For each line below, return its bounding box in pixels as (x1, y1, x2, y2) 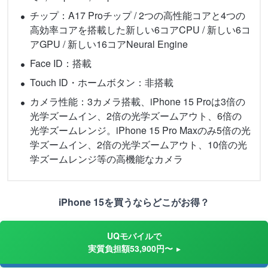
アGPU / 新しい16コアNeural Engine (30, 37, 188, 51)
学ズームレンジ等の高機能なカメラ (30, 152, 183, 166)
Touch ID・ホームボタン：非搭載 (30, 75, 173, 89)
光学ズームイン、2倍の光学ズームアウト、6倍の (30, 109, 242, 123)
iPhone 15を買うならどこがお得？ (59, 195, 209, 209)
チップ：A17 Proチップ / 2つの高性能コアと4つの (30, 8, 245, 22)
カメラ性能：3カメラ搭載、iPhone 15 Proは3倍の (30, 95, 245, 108)
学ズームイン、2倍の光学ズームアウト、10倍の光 (30, 138, 247, 151)
